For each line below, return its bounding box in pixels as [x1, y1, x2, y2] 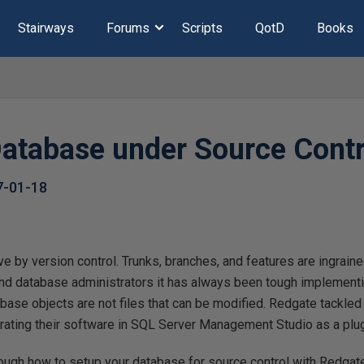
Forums [106, 20, 149, 36]
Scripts [181, 20, 223, 36]
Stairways [17, 20, 74, 36]
